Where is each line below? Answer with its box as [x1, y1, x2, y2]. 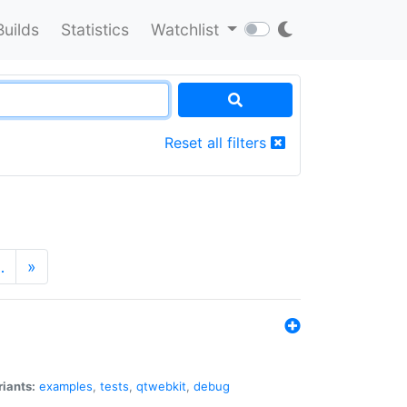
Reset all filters [164, 133, 271, 152]
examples [39, 378, 93, 393]
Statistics [60, 19, 129, 39]
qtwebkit [136, 378, 186, 393]
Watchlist [150, 19, 223, 39]
